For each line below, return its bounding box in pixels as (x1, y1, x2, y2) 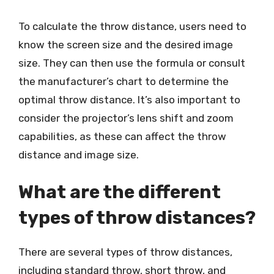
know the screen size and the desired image (18, 38, 233, 51)
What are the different (18, 181, 221, 203)
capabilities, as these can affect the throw (18, 130, 226, 143)
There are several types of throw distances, (18, 246, 232, 258)
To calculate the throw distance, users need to (18, 20, 246, 32)
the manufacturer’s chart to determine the (18, 75, 229, 87)
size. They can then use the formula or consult (18, 56, 245, 69)
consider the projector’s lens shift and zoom (18, 111, 234, 124)
